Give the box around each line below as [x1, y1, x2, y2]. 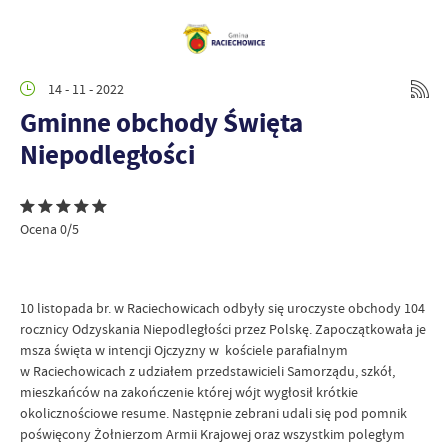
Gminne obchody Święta [20, 104, 303, 141]
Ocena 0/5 [20, 220, 79, 238]
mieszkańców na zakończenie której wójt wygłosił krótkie [20, 383, 358, 401]
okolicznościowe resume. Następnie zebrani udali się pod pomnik [20, 404, 407, 422]
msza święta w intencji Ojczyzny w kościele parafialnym [20, 341, 348, 359]
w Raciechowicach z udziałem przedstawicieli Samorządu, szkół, [20, 362, 395, 380]
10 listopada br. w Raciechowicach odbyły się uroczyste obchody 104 [20, 299, 425, 317]
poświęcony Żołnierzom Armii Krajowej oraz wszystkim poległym [20, 425, 405, 443]
